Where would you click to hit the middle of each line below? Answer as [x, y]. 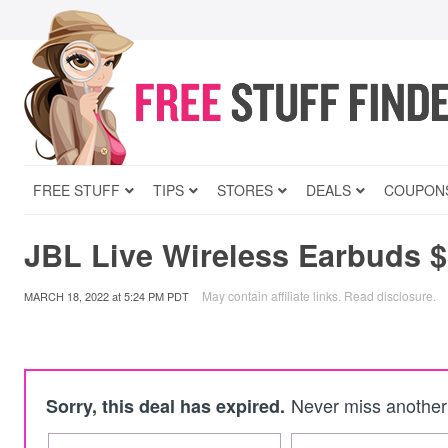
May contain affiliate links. [273, 295]
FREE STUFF [76, 190]
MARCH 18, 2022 [66, 296]
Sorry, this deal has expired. [165, 406]
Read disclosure [388, 295]
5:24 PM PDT [156, 296]
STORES [245, 190]
